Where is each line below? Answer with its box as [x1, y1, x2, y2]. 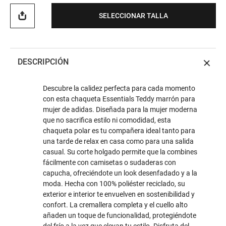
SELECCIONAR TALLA [99, 11, 168, 20]
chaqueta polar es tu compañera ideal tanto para [43, 127, 195, 135]
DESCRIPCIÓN [18, 57, 69, 67]
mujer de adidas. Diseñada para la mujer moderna [43, 105, 197, 114]
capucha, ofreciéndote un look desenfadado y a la [43, 169, 197, 178]
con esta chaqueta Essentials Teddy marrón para [43, 95, 195, 103]
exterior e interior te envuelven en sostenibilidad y [43, 190, 195, 199]
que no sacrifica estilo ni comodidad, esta [43, 116, 171, 125]
